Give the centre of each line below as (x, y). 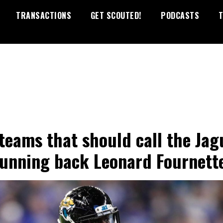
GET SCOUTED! (116, 15)
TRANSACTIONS (44, 15)
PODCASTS (180, 15)
